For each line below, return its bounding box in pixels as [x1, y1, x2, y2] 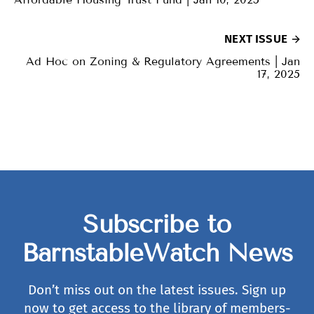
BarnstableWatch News [21, 238, 293, 268]
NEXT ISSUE [224, 31, 287, 46]
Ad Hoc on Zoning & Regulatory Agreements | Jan [26, 54, 300, 68]
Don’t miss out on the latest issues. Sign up [28, 282, 286, 298]
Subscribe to [83, 209, 231, 239]
